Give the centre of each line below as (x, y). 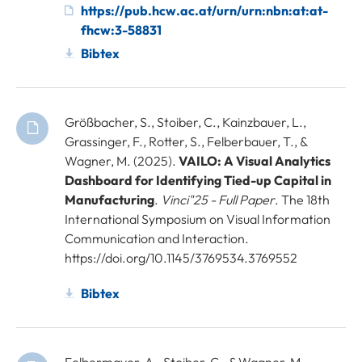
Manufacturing (109, 199)
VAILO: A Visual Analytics (255, 160)
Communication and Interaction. (157, 238)
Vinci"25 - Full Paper (218, 199)
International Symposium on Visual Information (198, 219)
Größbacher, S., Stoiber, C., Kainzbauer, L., (185, 122)
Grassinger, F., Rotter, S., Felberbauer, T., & (186, 141)
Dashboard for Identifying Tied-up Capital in (198, 180)
